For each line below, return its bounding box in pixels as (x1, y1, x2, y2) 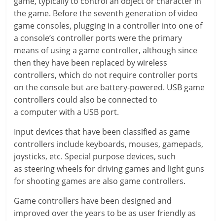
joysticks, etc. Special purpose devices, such (14, 151, 176, 162)
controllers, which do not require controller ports (14, 70, 198, 80)
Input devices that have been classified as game (14, 126, 190, 137)
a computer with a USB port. (14, 107, 121, 117)
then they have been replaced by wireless (14, 57, 168, 68)
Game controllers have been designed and (14, 195, 172, 206)
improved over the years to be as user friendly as (14, 208, 196, 219)
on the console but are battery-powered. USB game (14, 82, 205, 93)
